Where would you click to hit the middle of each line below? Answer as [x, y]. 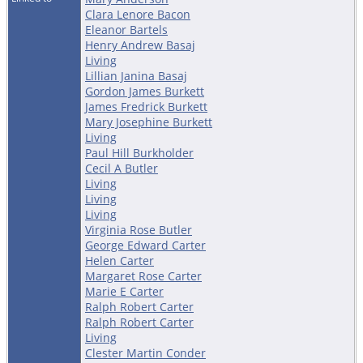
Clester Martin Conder [145, 352]
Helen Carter [120, 260]
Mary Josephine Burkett [149, 122]
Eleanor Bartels [126, 29]
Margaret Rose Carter [143, 275]
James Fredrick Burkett [146, 106]
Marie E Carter [124, 291]
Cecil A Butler [122, 168]
